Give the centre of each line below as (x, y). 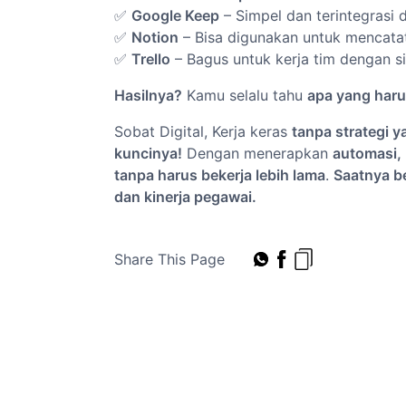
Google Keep (175, 15)
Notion (155, 37)
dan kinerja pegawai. (185, 197)
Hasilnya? (148, 95)
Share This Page (169, 259)
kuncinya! (148, 153)
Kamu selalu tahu (245, 95)
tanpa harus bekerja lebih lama (220, 175)
